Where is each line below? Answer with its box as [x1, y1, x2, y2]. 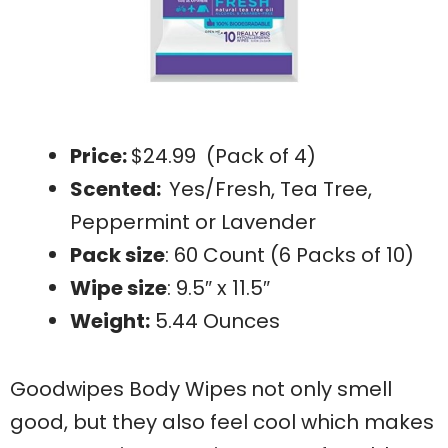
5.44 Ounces [150, 307, 280, 336]
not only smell [251, 375, 392, 404]
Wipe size [70, 274, 167, 303]
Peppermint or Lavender [70, 208, 316, 237]
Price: [70, 142, 131, 171]
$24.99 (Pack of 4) [131, 142, 316, 171]
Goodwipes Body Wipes [10, 375, 247, 404]
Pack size [70, 241, 165, 270]
